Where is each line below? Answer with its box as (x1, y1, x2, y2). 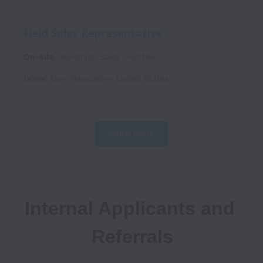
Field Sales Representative (23, 26, 163, 41)
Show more (109, 129, 154, 139)
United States (116, 73, 168, 84)
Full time (127, 52, 159, 62)
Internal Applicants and (24, 198, 235, 220)
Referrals (91, 226, 173, 248)
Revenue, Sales (61, 52, 120, 62)
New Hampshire (50, 73, 112, 84)
